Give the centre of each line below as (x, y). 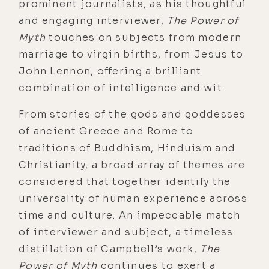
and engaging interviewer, (93, 21)
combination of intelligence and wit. (123, 88)
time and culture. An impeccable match (130, 216)
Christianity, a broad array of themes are (132, 165)
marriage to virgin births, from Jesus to (131, 55)
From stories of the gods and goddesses (132, 115)
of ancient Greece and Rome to (106, 131)
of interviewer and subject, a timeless (126, 232)
